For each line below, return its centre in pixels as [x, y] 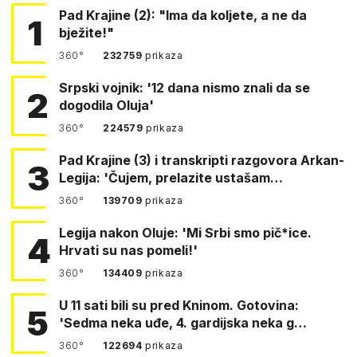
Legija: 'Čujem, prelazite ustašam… [171, 177]
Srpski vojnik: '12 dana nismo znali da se [184, 87]
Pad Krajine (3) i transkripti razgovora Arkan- [202, 160]
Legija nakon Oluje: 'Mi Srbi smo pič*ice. [185, 232]
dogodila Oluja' [106, 105]
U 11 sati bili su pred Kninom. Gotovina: [104, 305]
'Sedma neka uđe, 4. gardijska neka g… [183, 322]
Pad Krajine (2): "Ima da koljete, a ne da [183, 15]
